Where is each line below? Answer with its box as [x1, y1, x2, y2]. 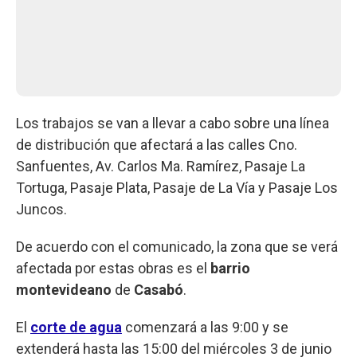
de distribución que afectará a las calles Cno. [16, 135, 297, 153]
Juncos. [16, 200, 67, 218]
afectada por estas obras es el [16, 259, 210, 277]
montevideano [16, 280, 112, 298]
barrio [210, 259, 250, 277]
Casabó [134, 280, 183, 298]
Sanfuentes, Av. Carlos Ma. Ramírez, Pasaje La [16, 157, 305, 175]
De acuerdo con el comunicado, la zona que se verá [16, 237, 338, 255]
